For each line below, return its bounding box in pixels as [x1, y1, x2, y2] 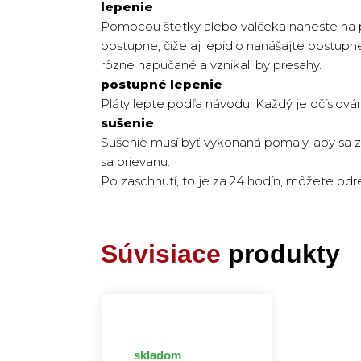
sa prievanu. [101, 154, 170, 169]
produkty [221, 239, 340, 268]
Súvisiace [101, 239, 221, 268]
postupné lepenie [101, 77, 222, 92]
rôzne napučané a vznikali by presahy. [101, 57, 322, 73]
